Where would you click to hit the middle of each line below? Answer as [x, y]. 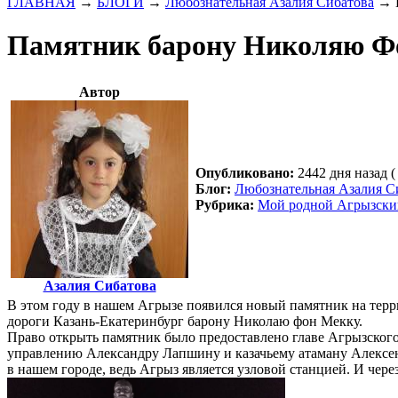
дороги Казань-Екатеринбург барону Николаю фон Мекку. [185, 322]
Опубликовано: [245, 173]
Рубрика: [225, 205]
